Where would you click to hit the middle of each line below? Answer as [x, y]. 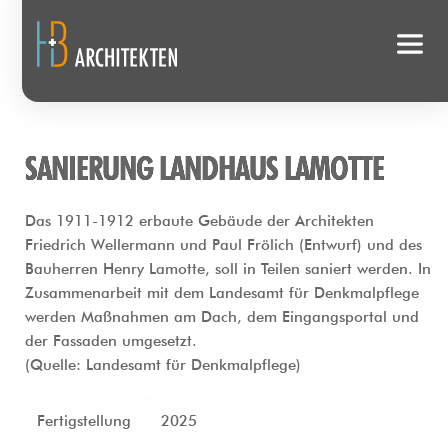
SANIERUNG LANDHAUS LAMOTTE [204, 168]
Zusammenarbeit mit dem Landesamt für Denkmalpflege [222, 293]
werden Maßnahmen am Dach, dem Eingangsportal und [222, 317]
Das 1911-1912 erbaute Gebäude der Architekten [199, 221]
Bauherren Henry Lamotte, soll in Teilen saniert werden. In [228, 269]
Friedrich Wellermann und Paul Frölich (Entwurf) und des [223, 245]
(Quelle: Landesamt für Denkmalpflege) [163, 365]
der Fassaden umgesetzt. [111, 341]
